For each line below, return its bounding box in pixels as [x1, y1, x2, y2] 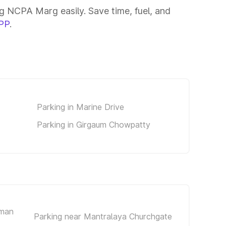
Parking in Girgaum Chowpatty [37, 119, 150, 130]
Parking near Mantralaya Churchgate [33, 211, 172, 221]
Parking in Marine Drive [37, 101, 124, 112]
